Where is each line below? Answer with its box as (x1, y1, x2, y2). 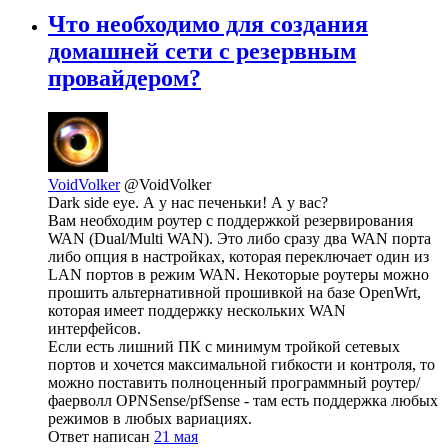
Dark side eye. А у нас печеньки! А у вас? (48, 194, 328, 212)
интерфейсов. (48, 320, 141, 338)
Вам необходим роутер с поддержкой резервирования (48, 212, 413, 230)
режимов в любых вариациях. (48, 410, 252, 428)
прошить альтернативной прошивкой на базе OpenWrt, (48, 284, 421, 302)
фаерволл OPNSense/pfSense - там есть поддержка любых (48, 392, 438, 410)
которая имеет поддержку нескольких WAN (48, 302, 346, 320)
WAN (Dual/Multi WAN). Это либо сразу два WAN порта (48, 230, 431, 248)
